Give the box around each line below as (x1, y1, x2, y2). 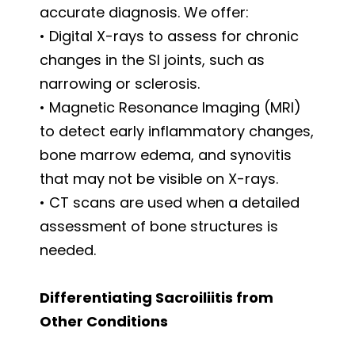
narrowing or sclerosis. (40, 73, 200, 94)
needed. (40, 239, 96, 260)
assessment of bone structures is (40, 216, 278, 236)
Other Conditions (40, 311, 168, 331)
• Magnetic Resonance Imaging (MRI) (40, 97, 301, 117)
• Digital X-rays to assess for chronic (40, 25, 299, 46)
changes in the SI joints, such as (40, 49, 265, 70)
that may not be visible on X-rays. (40, 168, 278, 189)
